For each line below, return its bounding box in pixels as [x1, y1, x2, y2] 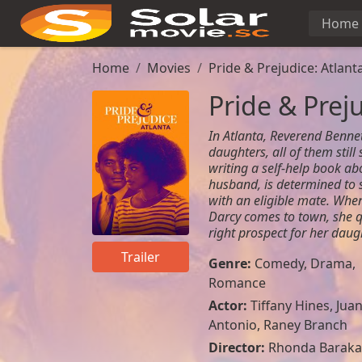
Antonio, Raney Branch [208, 316, 347, 334]
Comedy [254, 255, 304, 272]
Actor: [208, 297, 250, 314]
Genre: [208, 255, 255, 272]
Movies [147, 59, 191, 77]
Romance [208, 274, 266, 292]
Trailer [120, 248, 160, 267]
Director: [208, 339, 268, 356]
